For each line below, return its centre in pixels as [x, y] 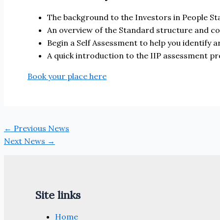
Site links [58, 195]
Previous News [41, 128]
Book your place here [67, 76]
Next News [26, 141]
